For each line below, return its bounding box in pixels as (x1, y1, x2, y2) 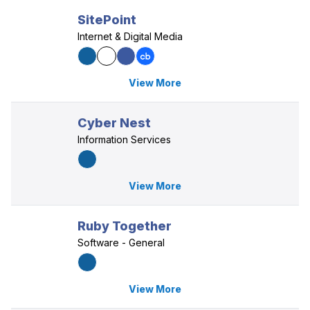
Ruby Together (77, 219, 172, 233)
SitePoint (77, 12, 136, 27)
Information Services (77, 134, 171, 145)
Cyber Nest (77, 116, 151, 130)
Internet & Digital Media (77, 30, 183, 42)
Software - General (77, 237, 165, 248)
